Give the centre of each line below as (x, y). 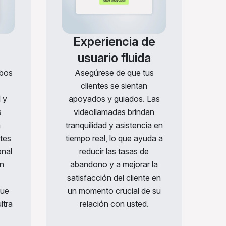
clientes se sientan (114, 86)
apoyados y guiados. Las (114, 99)
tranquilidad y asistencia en (114, 125)
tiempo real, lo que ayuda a (114, 138)
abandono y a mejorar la (114, 165)
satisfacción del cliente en (114, 178)
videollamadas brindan (114, 112)
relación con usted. (114, 204)
